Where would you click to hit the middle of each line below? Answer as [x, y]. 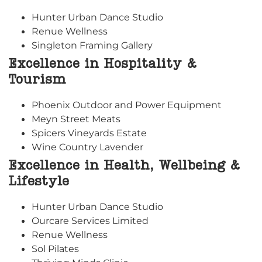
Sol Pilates [55, 249]
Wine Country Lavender [87, 147]
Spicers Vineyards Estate [89, 133]
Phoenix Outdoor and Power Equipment [127, 105]
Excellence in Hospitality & [103, 65]
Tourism [37, 80]
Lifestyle [39, 182]
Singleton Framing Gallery [92, 45]
